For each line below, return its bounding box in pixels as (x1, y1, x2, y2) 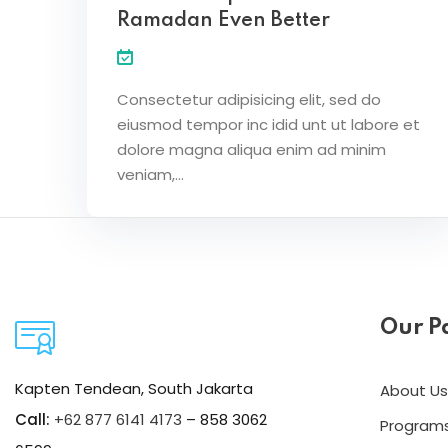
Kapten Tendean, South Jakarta (15, 377, 253, 399)
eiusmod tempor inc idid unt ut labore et (117, 113, 420, 135)
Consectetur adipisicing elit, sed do (117, 88, 381, 110)
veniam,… (117, 163, 184, 185)
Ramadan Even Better (117, 10, 330, 31)
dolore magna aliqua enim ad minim (117, 138, 386, 160)
